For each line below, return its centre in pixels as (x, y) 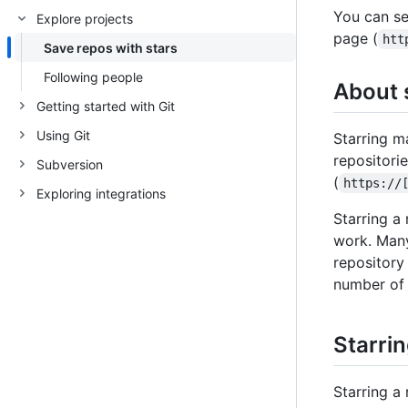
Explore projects (85, 18)
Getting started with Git (106, 106)
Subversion (70, 164)
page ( (356, 38)
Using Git (63, 135)
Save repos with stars (111, 47)
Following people (93, 76)
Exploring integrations (101, 193)
